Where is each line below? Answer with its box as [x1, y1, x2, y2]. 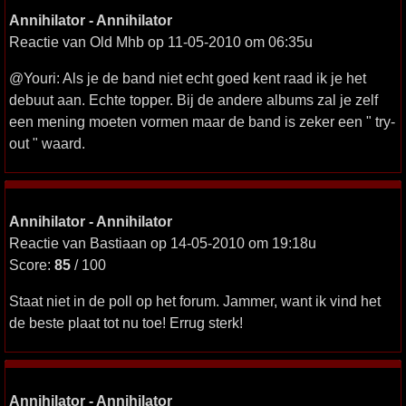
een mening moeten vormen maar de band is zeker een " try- [9, 113, 395, 130]
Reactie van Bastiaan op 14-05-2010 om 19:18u [9, 235, 316, 251]
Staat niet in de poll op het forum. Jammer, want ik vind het [9, 293, 381, 309]
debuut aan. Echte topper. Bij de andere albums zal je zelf [9, 92, 378, 108]
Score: [9, 256, 54, 273]
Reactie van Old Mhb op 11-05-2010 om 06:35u [9, 34, 313, 50]
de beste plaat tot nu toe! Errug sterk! [9, 314, 243, 331]
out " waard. [9, 135, 85, 151]
